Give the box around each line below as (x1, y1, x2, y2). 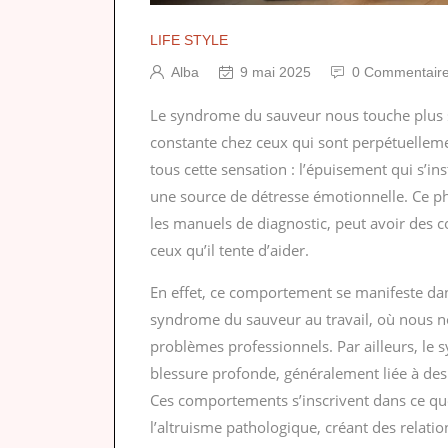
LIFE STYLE (150, 32, 228, 49)
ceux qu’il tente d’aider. (150, 240, 309, 261)
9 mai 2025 (240, 64, 311, 81)
